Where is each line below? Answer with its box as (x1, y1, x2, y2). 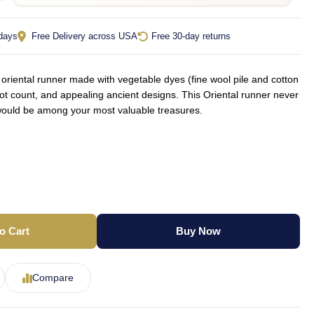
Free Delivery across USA (32, 31, 138, 41)
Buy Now (176, 225, 221, 237)
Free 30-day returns (151, 31, 231, 41)
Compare (32, 272, 74, 283)
